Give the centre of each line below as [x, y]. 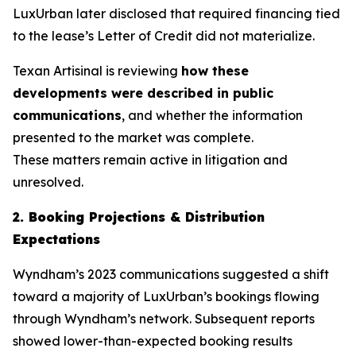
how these [215, 71]
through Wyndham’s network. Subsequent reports [164, 319]
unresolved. [48, 182]
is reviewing [142, 71]
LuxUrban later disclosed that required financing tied [176, 14]
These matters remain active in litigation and [150, 160]
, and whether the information [212, 115]
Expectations [56, 239]
